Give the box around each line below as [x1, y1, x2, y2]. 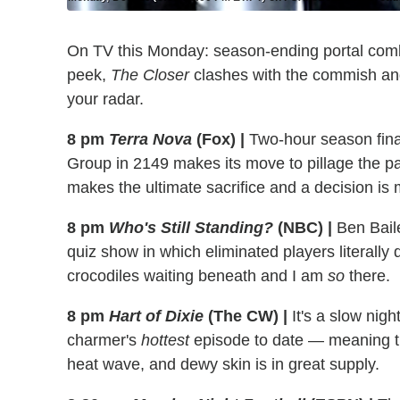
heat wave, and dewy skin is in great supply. [67, 354, 379, 373]
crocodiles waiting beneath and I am [67, 266, 328, 285]
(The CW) [204, 306, 283, 325]
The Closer [111, 65, 189, 84]
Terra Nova [109, 129, 192, 148]
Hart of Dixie [109, 306, 204, 325]
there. [345, 266, 390, 285]
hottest [141, 330, 189, 349]
